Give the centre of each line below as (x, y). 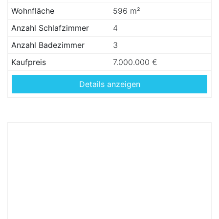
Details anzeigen (109, 84)
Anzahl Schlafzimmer (50, 28)
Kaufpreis (29, 62)
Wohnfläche (33, 11)
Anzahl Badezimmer (48, 45)
